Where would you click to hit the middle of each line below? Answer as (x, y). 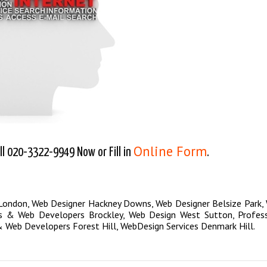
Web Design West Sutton (180, 215)
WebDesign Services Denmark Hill (187, 226)
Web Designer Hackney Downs (91, 204)
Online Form (170, 151)
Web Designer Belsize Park (209, 204)
